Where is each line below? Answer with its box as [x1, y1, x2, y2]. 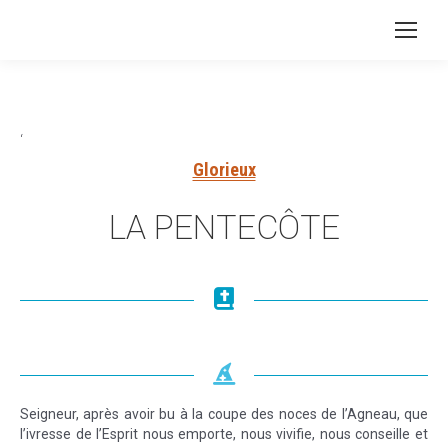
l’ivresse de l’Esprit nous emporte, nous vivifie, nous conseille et [20, 426, 428, 442]
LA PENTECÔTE [108, 207, 340, 247]
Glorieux [192, 159, 256, 180]
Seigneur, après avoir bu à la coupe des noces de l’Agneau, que [20, 406, 428, 422]
